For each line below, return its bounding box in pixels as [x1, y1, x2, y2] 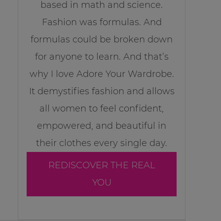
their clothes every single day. [36, 138, 167, 149]
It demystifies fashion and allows [29, 86, 175, 97]
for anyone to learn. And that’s [35, 51, 169, 63]
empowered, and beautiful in [37, 120, 166, 132]
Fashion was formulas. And [41, 17, 162, 28]
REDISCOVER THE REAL [48, 160, 155, 171]
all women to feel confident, [39, 103, 164, 114]
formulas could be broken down [31, 34, 173, 45]
